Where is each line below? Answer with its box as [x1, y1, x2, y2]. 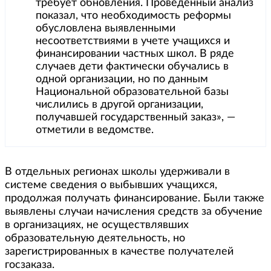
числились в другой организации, [36, 99, 203, 111]
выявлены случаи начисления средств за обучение [5, 206, 263, 218]
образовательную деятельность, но [5, 233, 185, 244]
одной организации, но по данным [36, 74, 208, 85]
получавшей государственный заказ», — [36, 112, 235, 123]
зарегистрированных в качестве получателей [5, 246, 233, 258]
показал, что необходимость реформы [36, 10, 231, 22]
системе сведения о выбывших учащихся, [5, 180, 217, 191]
